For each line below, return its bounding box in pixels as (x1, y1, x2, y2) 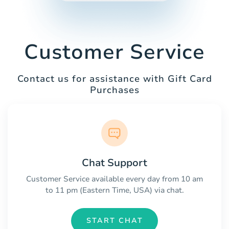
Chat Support (82, 155, 147, 170)
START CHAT (86, 216, 143, 226)
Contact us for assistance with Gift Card (17, 73, 212, 85)
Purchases (89, 84, 140, 97)
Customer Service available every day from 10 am (26, 173, 203, 184)
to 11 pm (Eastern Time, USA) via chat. (45, 185, 184, 195)
